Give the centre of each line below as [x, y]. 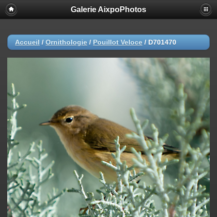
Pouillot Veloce [118, 42]
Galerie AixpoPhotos [108, 9]
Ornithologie [66, 42]
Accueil [27, 42]
